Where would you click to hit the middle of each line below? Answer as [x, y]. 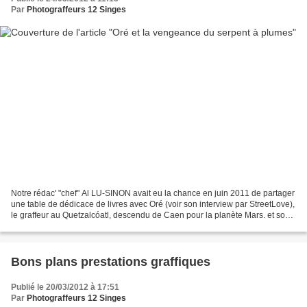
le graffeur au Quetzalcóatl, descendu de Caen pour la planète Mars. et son [150, 215]
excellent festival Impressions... [69, 226]
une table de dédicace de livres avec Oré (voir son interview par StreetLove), [153, 204]
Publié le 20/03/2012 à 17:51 [65, 287]
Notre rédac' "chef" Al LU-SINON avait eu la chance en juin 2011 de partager [153, 193]
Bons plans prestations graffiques [111, 261]
